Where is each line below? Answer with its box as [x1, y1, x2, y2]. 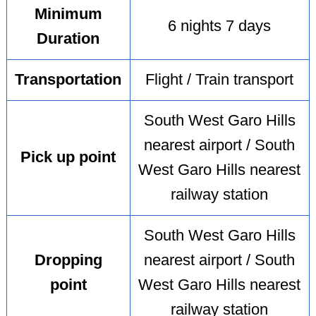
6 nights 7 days [168, 18, 272, 35]
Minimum [34, 6, 102, 23]
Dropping [34, 252, 102, 269]
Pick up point [20, 149, 116, 166]
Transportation [15, 71, 122, 89]
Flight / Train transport [145, 71, 294, 89]
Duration [37, 30, 100, 48]
